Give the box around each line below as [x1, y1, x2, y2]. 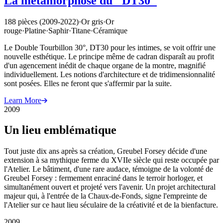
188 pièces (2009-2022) [4, 17, 79, 26]
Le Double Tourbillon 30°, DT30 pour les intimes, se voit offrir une [4, 43, 216, 52]
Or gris [81, 17, 103, 26]
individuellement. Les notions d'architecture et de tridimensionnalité [4, 70, 215, 79]
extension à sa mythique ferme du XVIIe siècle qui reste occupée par [4, 156, 219, 165]
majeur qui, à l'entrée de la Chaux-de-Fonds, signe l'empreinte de [4, 192, 207, 201]
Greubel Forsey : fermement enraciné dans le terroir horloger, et [4, 174, 203, 183]
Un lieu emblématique [4, 123, 116, 137]
